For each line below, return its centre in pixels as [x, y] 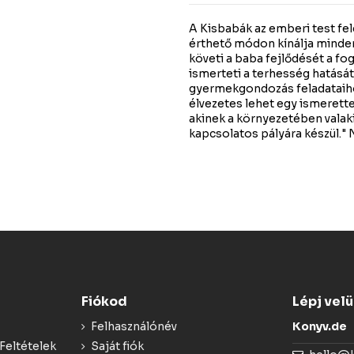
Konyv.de [320, 327]
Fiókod [104, 302]
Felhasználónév [134, 327]
